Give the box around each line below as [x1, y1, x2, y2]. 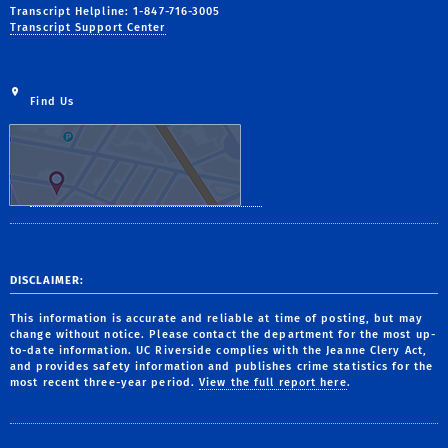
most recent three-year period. [10, 375, 200, 389]
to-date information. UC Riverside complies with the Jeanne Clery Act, [10, 343, 427, 357]
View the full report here [199, 375, 347, 389]
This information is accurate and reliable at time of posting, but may [10, 311, 423, 325]
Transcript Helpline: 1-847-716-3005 [10, 5, 221, 19]
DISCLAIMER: [10, 274, 84, 288]
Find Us [30, 95, 75, 109]
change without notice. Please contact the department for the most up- [10, 327, 436, 341]
